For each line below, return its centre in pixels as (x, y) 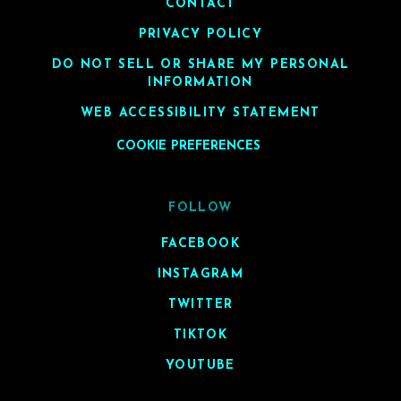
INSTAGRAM (200, 274)
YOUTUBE (200, 365)
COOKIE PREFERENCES (188, 146)
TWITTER (200, 304)
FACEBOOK (200, 243)
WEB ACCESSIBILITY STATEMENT (200, 114)
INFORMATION (200, 83)
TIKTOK (200, 335)
